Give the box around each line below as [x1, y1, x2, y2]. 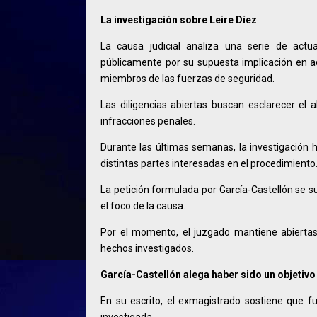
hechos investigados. [100, 243, 194, 255]
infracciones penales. [100, 115, 195, 127]
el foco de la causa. [100, 200, 185, 212]
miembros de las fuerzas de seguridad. [100, 73, 275, 85]
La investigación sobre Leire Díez [100, 14, 257, 26]
